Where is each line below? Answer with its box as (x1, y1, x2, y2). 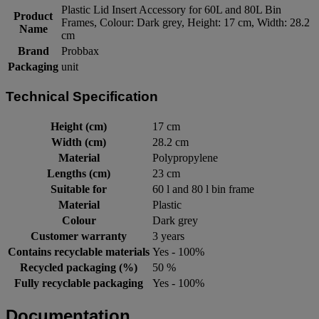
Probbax (61, 45, 99, 58)
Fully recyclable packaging (14, 276, 143, 289)
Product (14, 10, 53, 23)
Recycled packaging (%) (20, 261, 137, 273)
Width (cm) (51, 135, 106, 148)
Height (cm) (51, 120, 107, 132)
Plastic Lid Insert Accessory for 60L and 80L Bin (61, 4, 281, 16)
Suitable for (51, 182, 107, 195)
